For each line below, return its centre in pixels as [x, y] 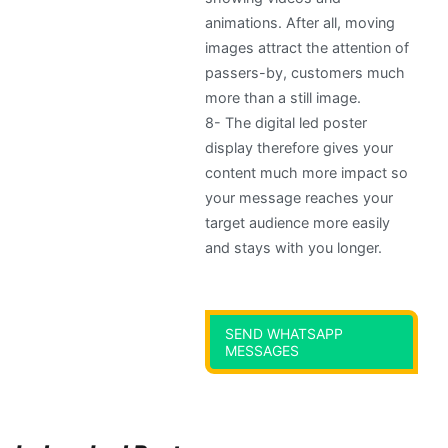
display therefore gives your [299, 148]
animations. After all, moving [300, 23]
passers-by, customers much [305, 73]
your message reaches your [299, 198]
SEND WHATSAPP [284, 334]
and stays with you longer [292, 248]
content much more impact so [307, 173]
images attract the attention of [307, 48]
